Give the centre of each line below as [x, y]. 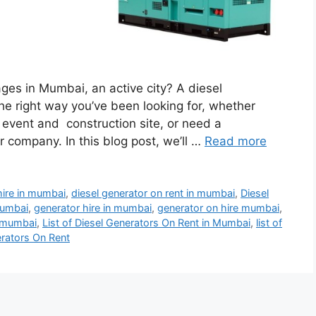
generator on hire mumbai [218, 208]
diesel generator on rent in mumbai [153, 193]
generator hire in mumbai [93, 208]
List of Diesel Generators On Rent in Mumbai [146, 223]
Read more [236, 141]
